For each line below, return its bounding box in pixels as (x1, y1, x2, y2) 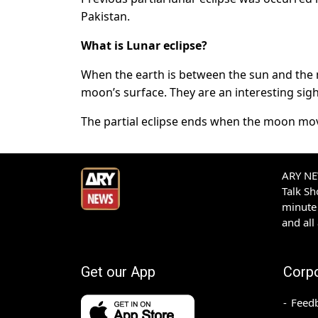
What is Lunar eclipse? (81, 38, 207, 54)
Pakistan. (81, 9, 130, 25)
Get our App (81, 263, 155, 281)
